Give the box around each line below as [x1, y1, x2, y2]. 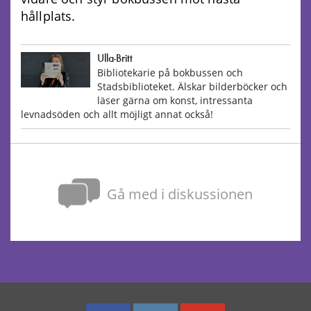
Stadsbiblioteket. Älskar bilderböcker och [97, 80, 287, 94]
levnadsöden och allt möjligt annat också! [21, 108, 213, 121]
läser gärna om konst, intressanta [97, 94, 253, 108]
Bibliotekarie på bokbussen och [97, 66, 243, 80]
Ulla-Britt [97, 54, 133, 65]
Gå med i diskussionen [107, 184, 253, 204]
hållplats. [21, 8, 76, 25]
